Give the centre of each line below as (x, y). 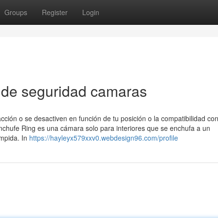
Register (55, 12)
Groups (16, 12)
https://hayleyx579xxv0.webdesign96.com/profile (104, 138)
